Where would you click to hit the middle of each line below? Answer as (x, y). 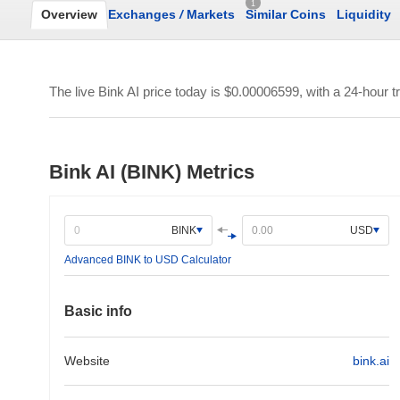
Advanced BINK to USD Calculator (148, 260)
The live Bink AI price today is (137, 92)
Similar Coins (286, 14)
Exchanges (144, 14)
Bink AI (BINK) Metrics (152, 172)
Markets (209, 14)
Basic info (98, 311)
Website (87, 361)
